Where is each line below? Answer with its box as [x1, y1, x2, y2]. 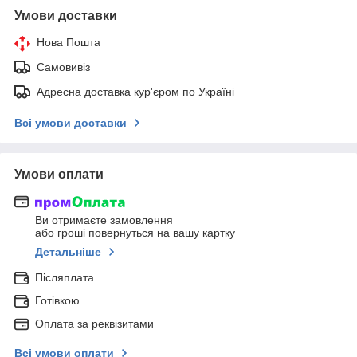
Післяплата [35, 271, 94, 284]
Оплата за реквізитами [35, 317, 154, 331]
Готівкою [35, 294, 80, 308]
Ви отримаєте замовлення [35, 214, 173, 227]
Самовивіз [37, 60, 90, 73]
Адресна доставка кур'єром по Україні [37, 84, 234, 98]
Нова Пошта [37, 35, 100, 49]
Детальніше [35, 245, 101, 259]
